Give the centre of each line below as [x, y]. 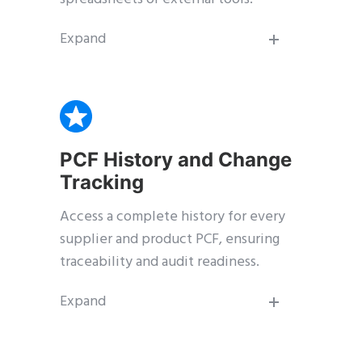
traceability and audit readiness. [160, 263]
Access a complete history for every [173, 217]
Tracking [102, 183]
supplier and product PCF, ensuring [170, 240]
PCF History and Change [176, 160]
